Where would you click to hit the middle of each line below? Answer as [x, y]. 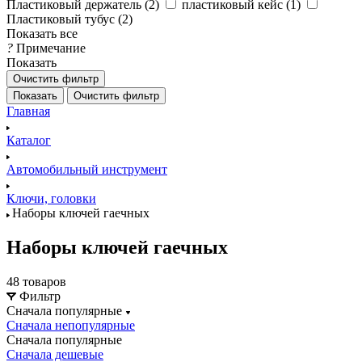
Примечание [51, 48]
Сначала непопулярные [71, 325]
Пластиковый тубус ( [64, 19]
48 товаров [36, 281]
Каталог [29, 140]
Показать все [42, 34]
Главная [28, 111]
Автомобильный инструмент [87, 169]
